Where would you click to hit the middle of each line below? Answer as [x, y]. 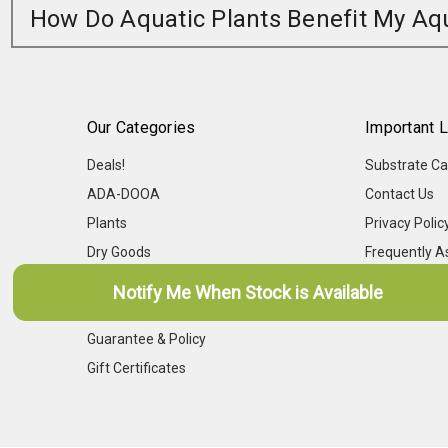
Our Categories [141, 128]
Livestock [116, 281]
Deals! [105, 165]
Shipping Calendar [144, 310]
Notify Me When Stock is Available [248, 292]
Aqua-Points [405, 281]
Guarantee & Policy [146, 339]
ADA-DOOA [123, 194]
